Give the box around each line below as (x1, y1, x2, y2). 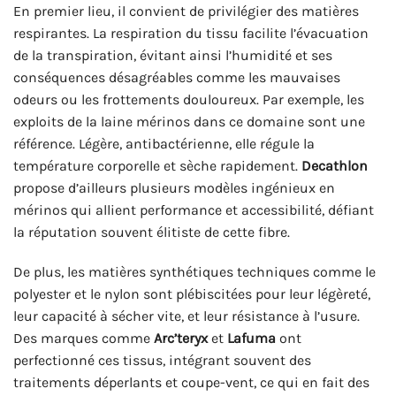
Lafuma (227, 330, 276, 347)
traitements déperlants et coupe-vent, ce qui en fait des (13, 374, 369, 392)
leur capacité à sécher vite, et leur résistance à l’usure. (13, 308, 360, 325)
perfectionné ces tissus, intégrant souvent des (13, 352, 311, 369)
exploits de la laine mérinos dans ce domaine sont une (13, 112, 365, 130)
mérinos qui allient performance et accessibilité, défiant (13, 201, 374, 218)
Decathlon (301, 156, 368, 174)
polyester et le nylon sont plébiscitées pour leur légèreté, (13, 286, 370, 303)
